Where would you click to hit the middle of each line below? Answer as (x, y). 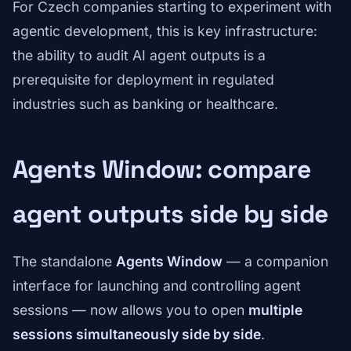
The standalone (64, 262)
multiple (275, 310)
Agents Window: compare (161, 170)
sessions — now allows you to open (130, 310)
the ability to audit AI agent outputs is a (139, 56)
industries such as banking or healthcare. (145, 104)
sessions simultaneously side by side (137, 335)
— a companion (275, 262)
